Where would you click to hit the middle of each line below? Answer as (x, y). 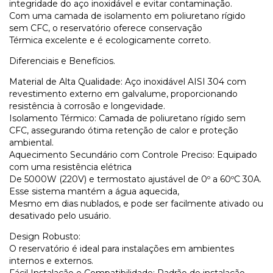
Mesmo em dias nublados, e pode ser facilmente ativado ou (136, 203)
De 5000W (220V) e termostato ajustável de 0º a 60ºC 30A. (135, 179)
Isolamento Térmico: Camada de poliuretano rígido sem (127, 118)
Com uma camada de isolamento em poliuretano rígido (127, 16)
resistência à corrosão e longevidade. (87, 106)
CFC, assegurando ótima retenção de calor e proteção (124, 130)
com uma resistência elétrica (72, 167)
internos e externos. (51, 261)
